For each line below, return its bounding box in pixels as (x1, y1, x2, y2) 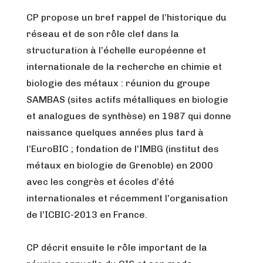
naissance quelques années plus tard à (26, 127, 204, 138)
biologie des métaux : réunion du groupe (26, 77, 210, 89)
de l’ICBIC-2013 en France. (26, 209, 147, 220)
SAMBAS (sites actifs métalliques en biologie (26, 94, 228, 105)
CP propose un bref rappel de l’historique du (26, 12, 227, 23)
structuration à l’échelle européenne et (26, 45, 206, 56)
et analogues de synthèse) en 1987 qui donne (26, 110, 231, 122)
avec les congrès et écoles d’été (26, 176, 174, 187)
